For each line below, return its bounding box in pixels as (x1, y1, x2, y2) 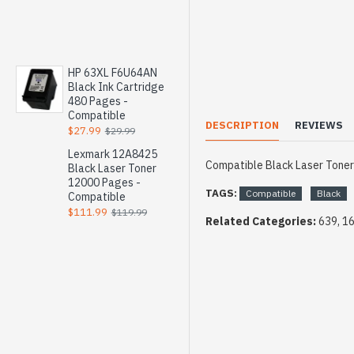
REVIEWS (295, 119, 343, 132)
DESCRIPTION (205, 119, 279, 132)
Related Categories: (205, 214, 318, 228)
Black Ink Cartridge (67, 80, 164, 94)
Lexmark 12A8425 (67, 147, 157, 161)
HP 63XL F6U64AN (67, 66, 157, 80)
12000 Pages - (67, 175, 141, 190)
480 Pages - (67, 94, 128, 108)
